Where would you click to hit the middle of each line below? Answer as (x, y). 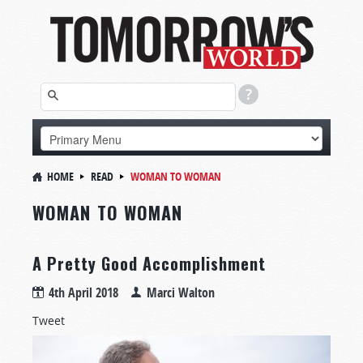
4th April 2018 (83, 293)
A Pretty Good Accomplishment (149, 263)
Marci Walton (181, 293)
